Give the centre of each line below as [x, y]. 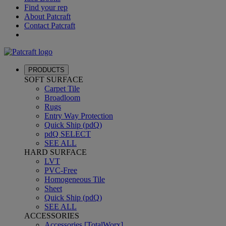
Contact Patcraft [50, 25]
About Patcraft [47, 16]
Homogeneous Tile [75, 179]
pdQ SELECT [68, 134]
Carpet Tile [62, 89]
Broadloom [62, 98]
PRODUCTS [46, 70]
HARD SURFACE [55, 152]
